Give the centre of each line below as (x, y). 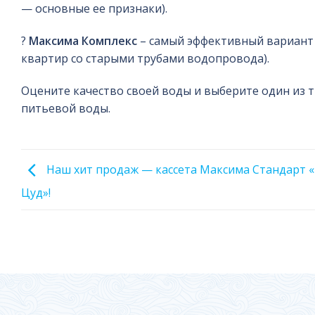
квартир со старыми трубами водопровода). (145, 59)
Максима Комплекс (83, 41)
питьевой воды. (66, 108)
